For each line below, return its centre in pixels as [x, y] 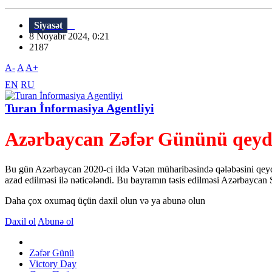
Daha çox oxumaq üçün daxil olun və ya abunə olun [105, 200]
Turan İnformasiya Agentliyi [80, 108]
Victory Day [53, 263]
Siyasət [48, 25]
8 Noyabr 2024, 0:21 [73, 36]
